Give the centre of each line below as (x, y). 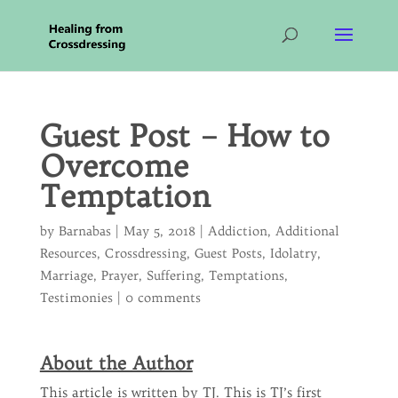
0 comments (163, 298)
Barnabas (84, 231)
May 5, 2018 (159, 231)
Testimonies (76, 298)
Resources (68, 253)
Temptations (246, 275)
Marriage (66, 275)
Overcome (114, 166)
